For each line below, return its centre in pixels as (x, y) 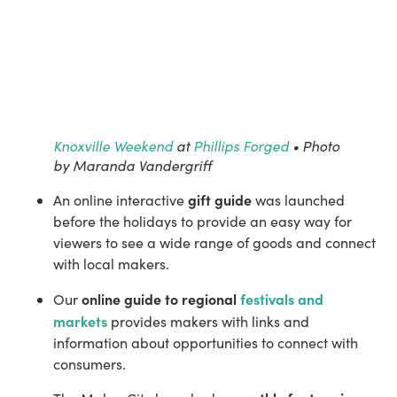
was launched (298, 200)
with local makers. (111, 264)
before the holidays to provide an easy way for (202, 222)
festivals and (282, 298)
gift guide (220, 200)
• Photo (314, 146)
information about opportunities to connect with (206, 342)
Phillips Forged (241, 146)
